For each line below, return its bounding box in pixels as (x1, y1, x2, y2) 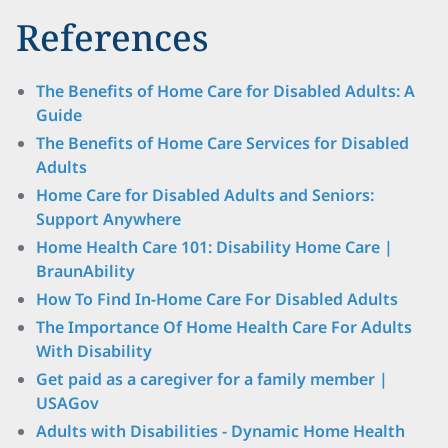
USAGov (36, 392, 99, 414)
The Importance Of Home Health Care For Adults (36, 316, 412, 338)
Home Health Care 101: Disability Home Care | (36, 236, 393, 258)
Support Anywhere (36, 208, 181, 230)
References (16, 13, 209, 62)
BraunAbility (36, 260, 135, 282)
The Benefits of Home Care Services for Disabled (36, 132, 409, 154)
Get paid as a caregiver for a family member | (36, 368, 388, 390)
